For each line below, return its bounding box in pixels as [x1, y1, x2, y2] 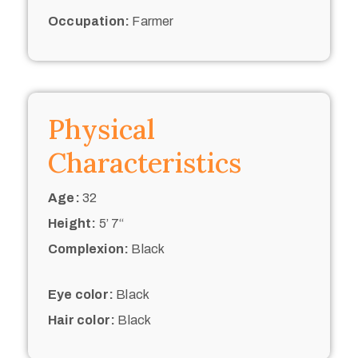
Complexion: [48, 241, 129, 256]
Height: [48, 216, 97, 230]
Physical [48, 111, 155, 146]
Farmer [129, 14, 174, 28]
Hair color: [48, 312, 116, 327]
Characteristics [48, 145, 241, 180]
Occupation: [48, 14, 130, 28]
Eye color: [48, 287, 113, 301]
